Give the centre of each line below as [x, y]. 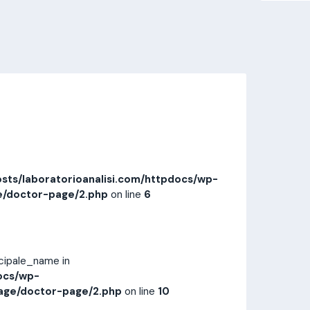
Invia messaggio [117, 31]
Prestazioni [49, 57]
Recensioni [176, 57]
